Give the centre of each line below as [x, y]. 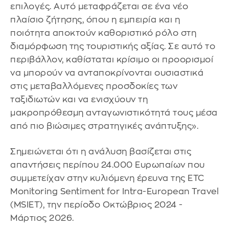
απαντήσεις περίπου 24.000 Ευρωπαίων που [108, 165]
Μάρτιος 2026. [42, 218]
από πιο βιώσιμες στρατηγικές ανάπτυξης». [104, 126]
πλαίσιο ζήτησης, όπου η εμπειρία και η [95, 20]
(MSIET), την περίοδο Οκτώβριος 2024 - [97, 205]
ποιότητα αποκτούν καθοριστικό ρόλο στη [103, 33]
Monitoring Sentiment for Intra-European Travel [114, 192]
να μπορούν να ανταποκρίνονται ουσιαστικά [107, 73]
